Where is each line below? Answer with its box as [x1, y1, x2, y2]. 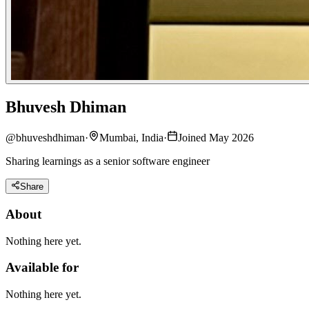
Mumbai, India [99, 131, 163, 143]
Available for [6, 260, 79, 275]
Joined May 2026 [178, 131, 254, 143]
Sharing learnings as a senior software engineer [6, 154, 210, 167]
